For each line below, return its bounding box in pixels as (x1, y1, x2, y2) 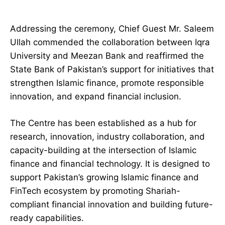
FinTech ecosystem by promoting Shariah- (10, 186, 180, 196)
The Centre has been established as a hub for (10, 118, 196, 129)
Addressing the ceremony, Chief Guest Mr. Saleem (10, 24, 214, 34)
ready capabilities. (10, 213, 84, 223)
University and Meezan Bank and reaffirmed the (10, 51, 204, 61)
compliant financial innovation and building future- (10, 199, 213, 210)
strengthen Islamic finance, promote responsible (10, 78, 204, 88)
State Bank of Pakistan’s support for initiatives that (10, 64, 214, 75)
